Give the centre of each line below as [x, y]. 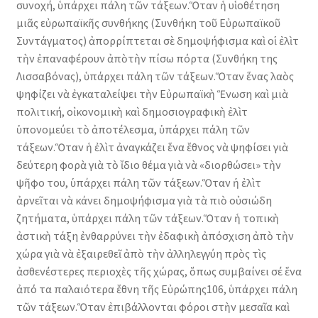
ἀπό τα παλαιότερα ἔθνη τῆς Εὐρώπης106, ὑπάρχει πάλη [157, 289]
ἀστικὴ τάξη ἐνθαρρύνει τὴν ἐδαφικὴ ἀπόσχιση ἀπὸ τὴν [155, 235]
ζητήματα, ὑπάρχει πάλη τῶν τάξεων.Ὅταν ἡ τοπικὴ [147, 218]
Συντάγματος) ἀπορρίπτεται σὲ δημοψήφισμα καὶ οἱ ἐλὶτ [157, 40]
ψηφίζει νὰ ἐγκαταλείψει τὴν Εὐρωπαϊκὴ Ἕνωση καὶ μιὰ [152, 93]
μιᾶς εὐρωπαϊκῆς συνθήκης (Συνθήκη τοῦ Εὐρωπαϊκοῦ [148, 22]
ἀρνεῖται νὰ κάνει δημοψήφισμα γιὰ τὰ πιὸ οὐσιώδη [144, 200]
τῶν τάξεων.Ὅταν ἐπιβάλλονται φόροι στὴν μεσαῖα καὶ [153, 306]
